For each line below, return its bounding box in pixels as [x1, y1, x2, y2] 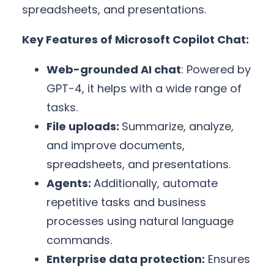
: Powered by [181, 61, 251, 77]
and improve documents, [46, 137, 185, 153]
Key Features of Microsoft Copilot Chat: [22, 31, 249, 47]
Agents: [46, 175, 94, 191]
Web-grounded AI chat [46, 61, 181, 77]
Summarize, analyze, [122, 118, 234, 134]
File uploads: [46, 118, 122, 134]
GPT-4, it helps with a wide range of [46, 80, 242, 96]
